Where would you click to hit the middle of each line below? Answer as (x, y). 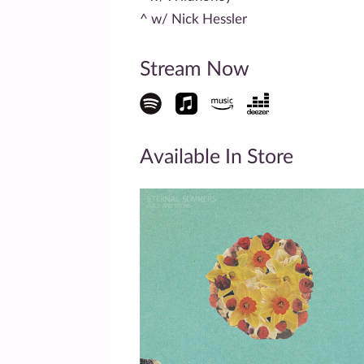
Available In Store (217, 157)
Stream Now (195, 69)
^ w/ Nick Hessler (193, 19)
